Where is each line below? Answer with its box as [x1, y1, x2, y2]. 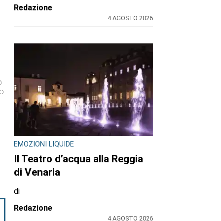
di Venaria [14, 166, 60, 178]
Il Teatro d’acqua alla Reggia [14, 152, 143, 165]
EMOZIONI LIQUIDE [14, 140, 74, 149]
